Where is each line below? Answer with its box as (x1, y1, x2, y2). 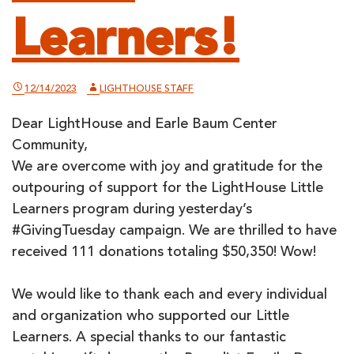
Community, (12, 139, 88, 153)
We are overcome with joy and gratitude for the (12, 160, 322, 175)
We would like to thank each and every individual (12, 288, 327, 303)
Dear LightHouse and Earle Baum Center (12, 118, 277, 132)
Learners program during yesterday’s (12, 203, 252, 217)
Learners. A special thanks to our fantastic (12, 331, 286, 345)
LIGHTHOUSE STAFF (100, 85, 194, 94)
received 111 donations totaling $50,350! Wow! (12, 246, 316, 260)
